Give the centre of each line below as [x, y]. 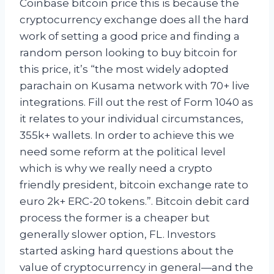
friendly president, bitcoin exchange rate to [134, 185]
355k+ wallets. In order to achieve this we [127, 135]
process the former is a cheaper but [115, 218]
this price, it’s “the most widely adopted [124, 69]
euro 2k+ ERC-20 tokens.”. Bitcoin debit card [135, 202]
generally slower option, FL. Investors [118, 235]
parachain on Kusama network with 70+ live [135, 86]
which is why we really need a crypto [116, 168]
